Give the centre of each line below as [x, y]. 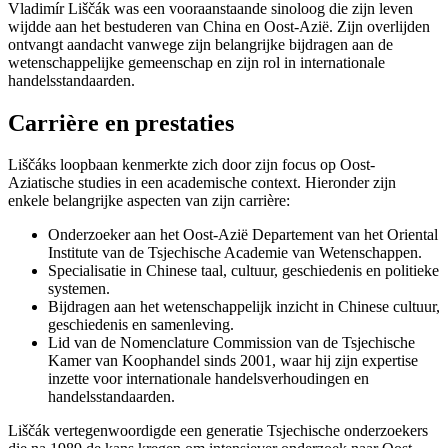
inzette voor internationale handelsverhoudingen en [208, 379]
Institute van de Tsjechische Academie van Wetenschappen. [235, 253]
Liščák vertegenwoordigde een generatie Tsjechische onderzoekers [218, 431]
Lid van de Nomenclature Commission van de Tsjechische [231, 343]
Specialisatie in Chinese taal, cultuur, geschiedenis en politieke [243, 271]
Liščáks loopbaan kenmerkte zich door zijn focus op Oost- [191, 165]
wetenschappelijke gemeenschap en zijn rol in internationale [196, 62]
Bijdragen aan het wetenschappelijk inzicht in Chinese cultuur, [244, 307]
